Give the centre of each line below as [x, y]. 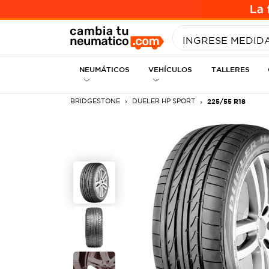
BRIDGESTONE [95, 101]
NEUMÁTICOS [104, 69]
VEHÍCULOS [170, 69]
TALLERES [231, 69]
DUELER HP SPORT [164, 101]
